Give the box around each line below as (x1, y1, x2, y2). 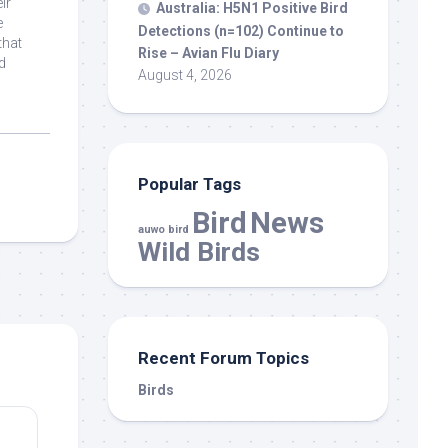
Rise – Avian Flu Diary (138, 44, 279, 61)
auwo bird (138, 222, 189, 236)
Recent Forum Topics (138, 347, 309, 368)
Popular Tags (138, 173, 241, 194)
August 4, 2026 (138, 66, 232, 83)
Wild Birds (138, 235, 260, 267)
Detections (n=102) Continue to (138, 22, 344, 39)
